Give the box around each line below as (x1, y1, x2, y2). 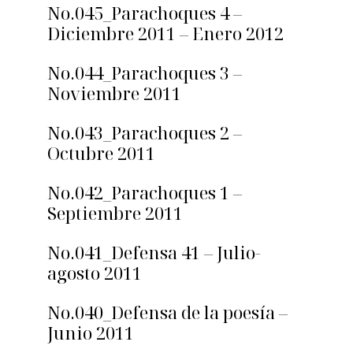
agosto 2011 (47, 261, 142, 285)
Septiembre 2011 (47, 201, 183, 225)
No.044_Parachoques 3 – (47, 61, 242, 85)
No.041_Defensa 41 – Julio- (47, 240, 261, 265)
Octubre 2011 (47, 141, 155, 165)
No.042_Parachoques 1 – (47, 180, 242, 205)
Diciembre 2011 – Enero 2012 (47, 21, 284, 46)
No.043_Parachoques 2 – (47, 121, 242, 145)
